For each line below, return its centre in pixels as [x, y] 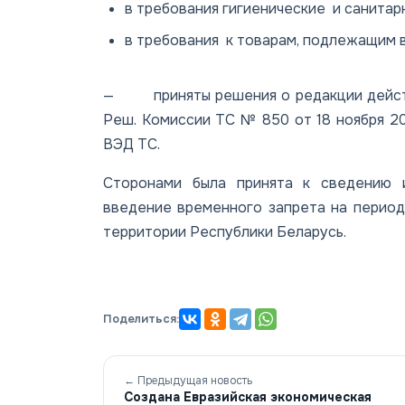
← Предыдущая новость [188, 380]
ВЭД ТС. [132, 144]
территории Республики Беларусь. [225, 231]
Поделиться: [141, 318]
